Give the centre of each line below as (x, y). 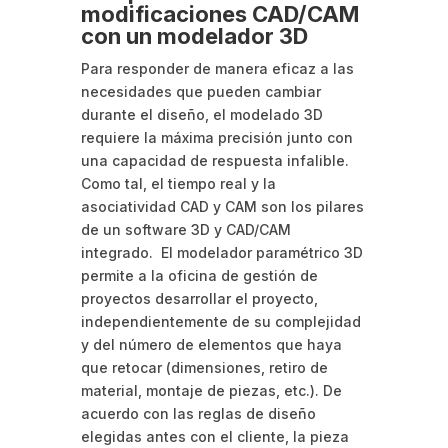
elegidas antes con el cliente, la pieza (214, 436)
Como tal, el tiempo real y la (178, 183)
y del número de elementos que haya (211, 344)
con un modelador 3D (194, 35)
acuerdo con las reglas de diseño (198, 413)
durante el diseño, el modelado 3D (201, 114)
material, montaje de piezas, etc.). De (211, 390)
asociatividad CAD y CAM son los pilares (222, 206)
